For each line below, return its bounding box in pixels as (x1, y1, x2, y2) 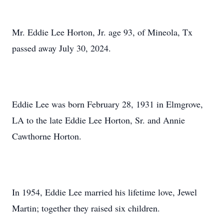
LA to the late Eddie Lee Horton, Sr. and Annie (12, 114, 185, 126)
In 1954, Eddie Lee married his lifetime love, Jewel (12, 186, 197, 198)
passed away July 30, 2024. (12, 42, 111, 54)
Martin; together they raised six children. (12, 202, 160, 214)
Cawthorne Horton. (12, 130, 81, 142)
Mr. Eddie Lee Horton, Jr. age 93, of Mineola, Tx (12, 26, 192, 38)
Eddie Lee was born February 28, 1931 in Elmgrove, (12, 98, 203, 110)
